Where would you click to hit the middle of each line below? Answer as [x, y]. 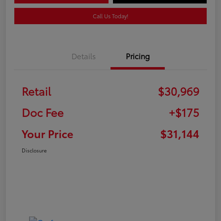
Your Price [48, 133]
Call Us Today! [110, 16]
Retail [36, 91]
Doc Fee [43, 112]
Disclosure [34, 150]
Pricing [138, 55]
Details [83, 55]
